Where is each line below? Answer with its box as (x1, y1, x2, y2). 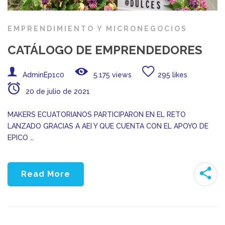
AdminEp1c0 (23, 71, 64, 79)
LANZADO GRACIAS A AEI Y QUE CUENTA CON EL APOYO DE (8, 122, 208, 131)
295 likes (158, 71, 187, 79)
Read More (21, 169, 70, 179)
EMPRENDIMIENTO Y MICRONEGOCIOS (8, 25, 187, 33)
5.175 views (91, 71, 132, 79)
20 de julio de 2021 (24, 87, 90, 96)
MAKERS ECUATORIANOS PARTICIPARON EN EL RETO (8, 110, 186, 119)
